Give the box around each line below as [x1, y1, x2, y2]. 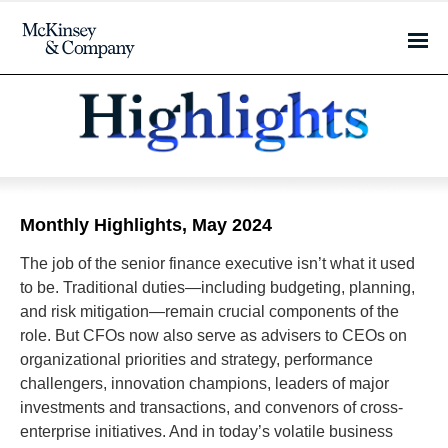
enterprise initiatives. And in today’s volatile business [20, 423, 393, 440]
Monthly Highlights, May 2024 [20, 215, 272, 235]
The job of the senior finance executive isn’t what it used [20, 255, 415, 272]
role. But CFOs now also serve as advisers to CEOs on [20, 327, 407, 344]
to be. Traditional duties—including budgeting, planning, [20, 279, 415, 296]
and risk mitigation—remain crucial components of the [20, 303, 399, 320]
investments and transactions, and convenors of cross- [20, 399, 403, 416]
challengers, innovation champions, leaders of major [20, 375, 389, 392]
